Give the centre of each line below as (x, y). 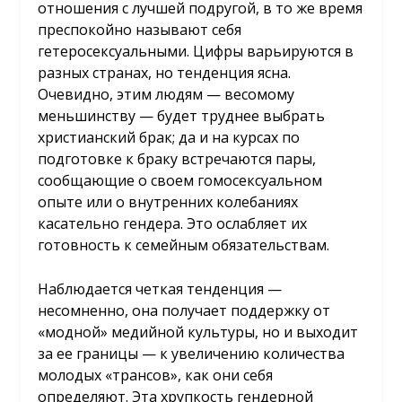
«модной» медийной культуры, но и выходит (198, 332)
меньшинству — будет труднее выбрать (182, 115)
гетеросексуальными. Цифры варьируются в (196, 51)
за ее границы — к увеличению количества (192, 354)
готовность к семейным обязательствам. (184, 245)
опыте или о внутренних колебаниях (168, 201)
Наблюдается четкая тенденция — (160, 289)
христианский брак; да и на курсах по (169, 137)
